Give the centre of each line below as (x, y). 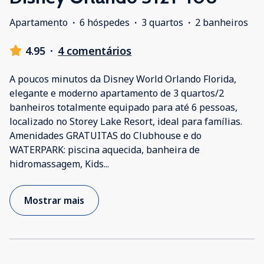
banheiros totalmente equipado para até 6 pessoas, (123, 107)
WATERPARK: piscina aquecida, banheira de (105, 149)
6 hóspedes (105, 22)
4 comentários (95, 50)
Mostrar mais (54, 200)
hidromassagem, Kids (57, 164)
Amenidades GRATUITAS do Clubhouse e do (105, 135)
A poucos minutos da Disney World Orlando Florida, (123, 79)
